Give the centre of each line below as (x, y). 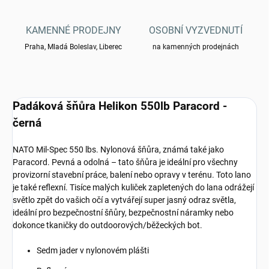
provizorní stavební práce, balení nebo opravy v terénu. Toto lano (132, 175)
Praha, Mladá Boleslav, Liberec (73, 47)
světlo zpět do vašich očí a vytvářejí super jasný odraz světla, (124, 200)
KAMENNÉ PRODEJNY (73, 31)
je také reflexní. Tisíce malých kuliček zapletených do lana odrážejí (133, 188)
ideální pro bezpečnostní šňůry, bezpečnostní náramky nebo (123, 213)
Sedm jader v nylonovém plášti (93, 251)
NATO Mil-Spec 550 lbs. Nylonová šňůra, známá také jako (118, 150)
